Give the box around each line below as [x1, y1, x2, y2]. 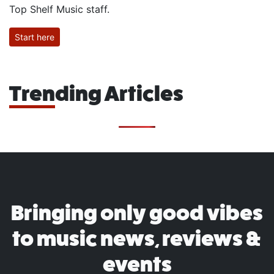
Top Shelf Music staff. [9, 3, 109, 16]
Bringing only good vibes [11, 201, 263, 226]
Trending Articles [9, 81, 183, 106]
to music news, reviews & [12, 226, 262, 251]
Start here [15, 32, 54, 43]
